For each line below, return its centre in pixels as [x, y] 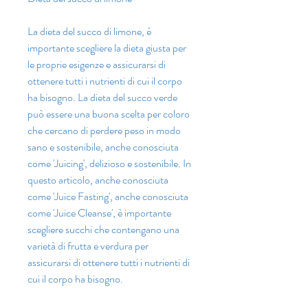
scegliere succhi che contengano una [103, 230]
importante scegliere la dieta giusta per [107, 48]
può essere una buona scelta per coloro [109, 114]
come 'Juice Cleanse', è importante [99, 213]
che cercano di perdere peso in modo [104, 131]
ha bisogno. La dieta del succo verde [102, 98]
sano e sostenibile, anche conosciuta [103, 147]
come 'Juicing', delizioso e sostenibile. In [109, 164]
